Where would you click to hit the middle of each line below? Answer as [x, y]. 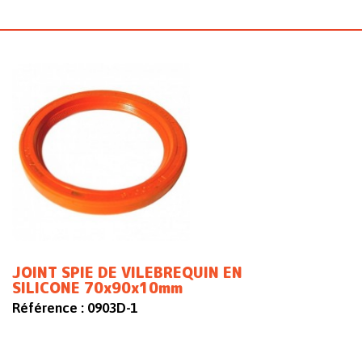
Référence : [48, 308]
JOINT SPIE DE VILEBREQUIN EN [127, 273]
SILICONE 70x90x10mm [97, 288]
